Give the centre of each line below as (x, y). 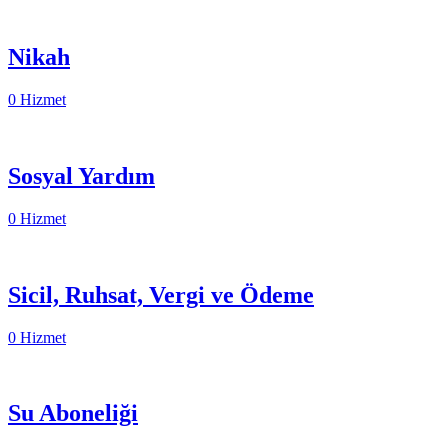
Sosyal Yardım (81, 175)
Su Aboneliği (73, 413)
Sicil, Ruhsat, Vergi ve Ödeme (161, 294)
